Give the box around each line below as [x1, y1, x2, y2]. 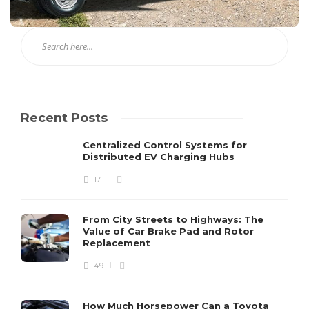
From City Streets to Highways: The [83, 213, 263, 225]
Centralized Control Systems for [83, 139, 247, 150]
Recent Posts [21, 110, 108, 126]
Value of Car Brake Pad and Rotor [83, 225, 254, 237]
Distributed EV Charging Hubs [83, 150, 237, 162]
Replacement [83, 237, 153, 248]
